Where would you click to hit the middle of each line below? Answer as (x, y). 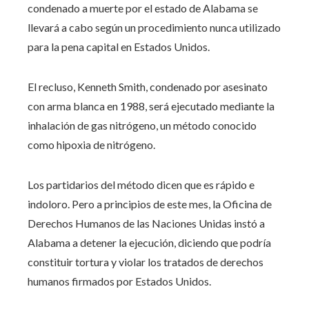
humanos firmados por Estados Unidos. (119, 281)
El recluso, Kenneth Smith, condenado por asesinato (148, 86)
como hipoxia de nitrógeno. (91, 144)
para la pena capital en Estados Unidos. (119, 46)
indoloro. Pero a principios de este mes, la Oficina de (150, 203)
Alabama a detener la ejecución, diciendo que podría (149, 242)
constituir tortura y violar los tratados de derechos (146, 261)
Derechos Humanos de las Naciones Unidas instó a (146, 223)
